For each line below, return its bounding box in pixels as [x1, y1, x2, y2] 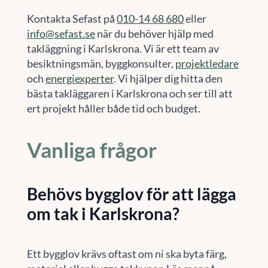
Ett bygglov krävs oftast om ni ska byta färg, [26, 246, 227, 260]
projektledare [175, 56, 239, 70]
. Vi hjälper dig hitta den [113, 71, 223, 85]
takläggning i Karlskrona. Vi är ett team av [26, 41, 219, 55]
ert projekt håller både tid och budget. [26, 101, 200, 115]
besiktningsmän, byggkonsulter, [26, 56, 175, 70]
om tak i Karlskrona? [26, 203, 179, 224]
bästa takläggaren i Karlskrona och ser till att [26, 86, 233, 100]
